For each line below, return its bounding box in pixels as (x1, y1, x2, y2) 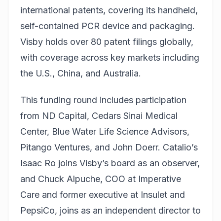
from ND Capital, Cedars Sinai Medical (20, 110, 178, 121)
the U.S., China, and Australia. (20, 68, 141, 78)
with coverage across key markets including (20, 52, 199, 63)
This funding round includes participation (20, 95, 186, 106)
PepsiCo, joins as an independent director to (20, 205, 201, 216)
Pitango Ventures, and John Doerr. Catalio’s (20, 142, 198, 153)
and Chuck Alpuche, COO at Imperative (20, 174, 181, 184)
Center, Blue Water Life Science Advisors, (20, 126, 189, 137)
